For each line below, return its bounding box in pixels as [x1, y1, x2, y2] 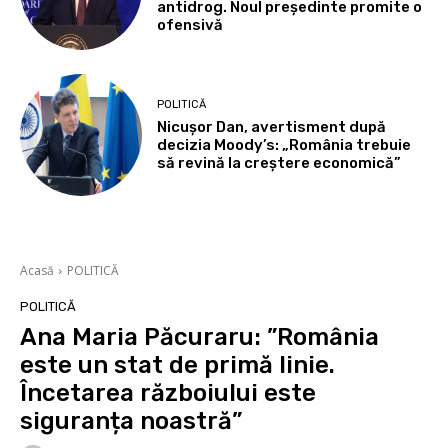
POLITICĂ [157, 97, 207, 111]
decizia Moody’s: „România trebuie [157, 135, 412, 154]
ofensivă [157, 16, 224, 35]
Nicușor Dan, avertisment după [157, 117, 387, 136]
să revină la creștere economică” [157, 153, 402, 172]
